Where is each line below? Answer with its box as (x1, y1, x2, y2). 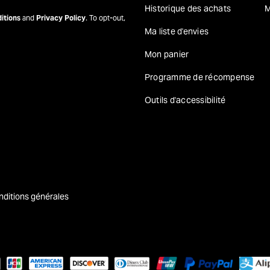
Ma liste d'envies (145, 25, 209, 37)
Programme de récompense (145, 71, 255, 83)
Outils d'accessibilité (145, 94, 226, 105)
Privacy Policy (36, 13, 86, 22)
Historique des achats (145, 2, 231, 14)
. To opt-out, (86, 13, 125, 22)
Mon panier (145, 48, 189, 60)
